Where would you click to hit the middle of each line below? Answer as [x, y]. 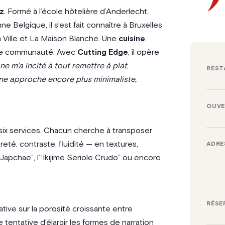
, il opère [143, 52]
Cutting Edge [102, 52]
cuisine [132, 38]
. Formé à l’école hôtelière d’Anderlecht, [76, 11]
